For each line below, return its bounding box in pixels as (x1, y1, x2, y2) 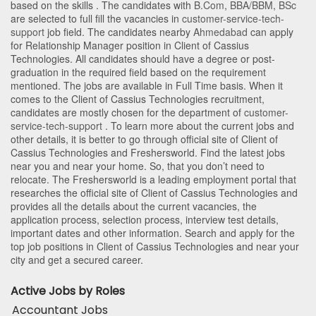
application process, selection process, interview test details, (11, 212, 279, 227)
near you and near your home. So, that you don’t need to (11, 159, 265, 174)
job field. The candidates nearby (44, 25, 193, 39)
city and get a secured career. (11, 253, 143, 267)
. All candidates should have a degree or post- (70, 51, 275, 66)
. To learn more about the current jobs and (102, 119, 294, 133)
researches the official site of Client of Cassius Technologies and (11, 186, 298, 200)
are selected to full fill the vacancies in (11, 11, 182, 26)
